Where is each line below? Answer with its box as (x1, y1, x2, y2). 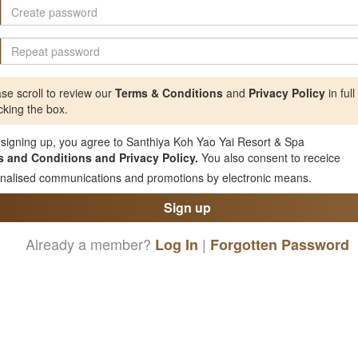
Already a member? (25, 233, 155, 254)
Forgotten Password (209, 234, 349, 255)
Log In (154, 234, 198, 255)
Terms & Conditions (115, 85, 223, 101)
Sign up (163, 198, 211, 217)
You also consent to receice (198, 149, 340, 165)
